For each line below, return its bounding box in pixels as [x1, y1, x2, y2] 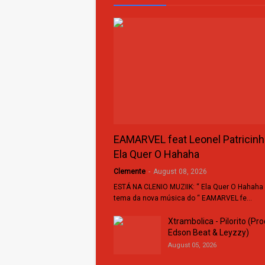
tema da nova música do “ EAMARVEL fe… [114, 194, 252, 202]
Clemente [114, 167, 146, 176]
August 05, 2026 [168, 241, 216, 249]
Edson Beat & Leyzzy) [168, 228, 249, 237]
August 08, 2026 [153, 167, 207, 176]
